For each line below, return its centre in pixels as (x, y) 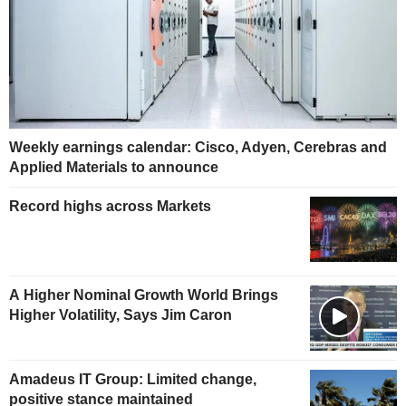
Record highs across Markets (110, 207)
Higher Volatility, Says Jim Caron (121, 315)
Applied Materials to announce (114, 168)
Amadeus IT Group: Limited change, (133, 379)
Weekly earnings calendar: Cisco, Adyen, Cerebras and (198, 148)
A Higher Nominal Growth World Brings (144, 295)
